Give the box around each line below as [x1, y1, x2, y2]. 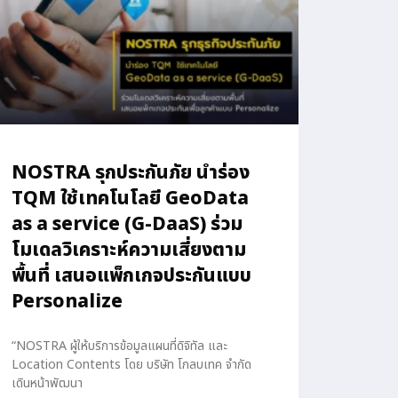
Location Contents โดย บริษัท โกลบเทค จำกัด [11, 354, 251, 374]
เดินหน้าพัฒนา [11, 373, 83, 393]
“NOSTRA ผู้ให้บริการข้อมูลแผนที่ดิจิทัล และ [11, 336, 227, 355]
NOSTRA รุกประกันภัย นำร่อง [11, 158, 250, 187]
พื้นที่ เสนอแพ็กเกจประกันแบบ [11, 261, 251, 290]
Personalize [11, 287, 123, 315]
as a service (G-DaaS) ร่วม [11, 210, 243, 238]
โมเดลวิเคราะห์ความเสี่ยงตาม [11, 235, 246, 264]
